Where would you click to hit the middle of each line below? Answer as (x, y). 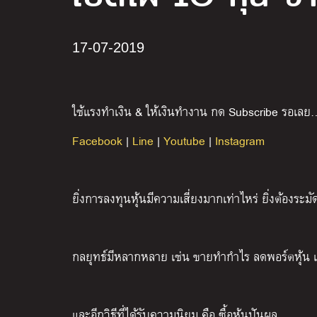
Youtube (184, 140)
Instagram (240, 140)
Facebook (97, 140)
